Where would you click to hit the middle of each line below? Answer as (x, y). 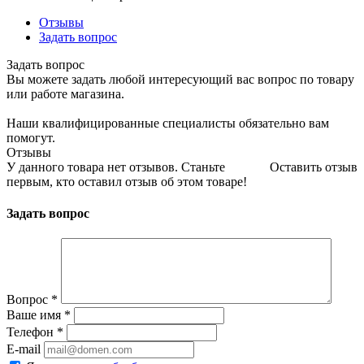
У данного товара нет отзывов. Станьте (116, 167)
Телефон (32, 332)
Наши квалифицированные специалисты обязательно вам (168, 123)
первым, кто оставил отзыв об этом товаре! (127, 181)
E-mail (24, 349)
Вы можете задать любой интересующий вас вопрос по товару (180, 79)
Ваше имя (35, 315)
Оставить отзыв (314, 167)
